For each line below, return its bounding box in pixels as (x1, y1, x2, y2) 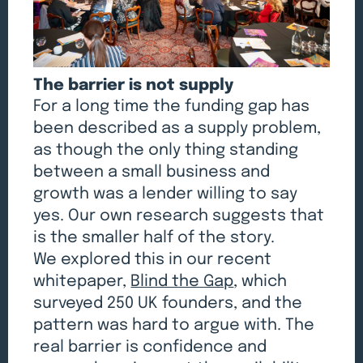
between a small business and (33, 163, 271, 181)
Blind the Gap (130, 272, 234, 290)
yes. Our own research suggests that (33, 207, 325, 224)
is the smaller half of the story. (33, 228, 275, 246)
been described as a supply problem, (33, 119, 322, 137)
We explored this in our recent (33, 250, 272, 268)
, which (233, 272, 288, 290)
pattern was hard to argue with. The (33, 316, 315, 334)
